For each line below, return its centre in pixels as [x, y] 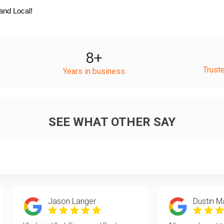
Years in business [94, 71]
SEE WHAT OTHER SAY [112, 122]
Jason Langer [72, 201]
